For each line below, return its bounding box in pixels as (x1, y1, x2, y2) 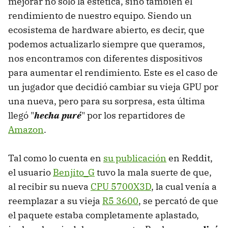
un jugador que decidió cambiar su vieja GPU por (8, 81, 218, 93)
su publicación (103, 152, 166, 164)
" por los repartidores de (81, 109, 185, 122)
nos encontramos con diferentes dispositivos (8, 52, 203, 65)
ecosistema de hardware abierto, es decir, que (8, 24, 205, 36)
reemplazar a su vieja (8, 195, 102, 207)
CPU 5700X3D (91, 181, 151, 193)
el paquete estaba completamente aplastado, (8, 209, 199, 221)
